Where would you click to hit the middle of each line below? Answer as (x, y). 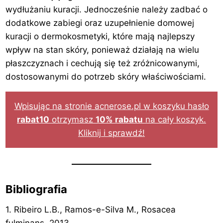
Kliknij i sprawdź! (111, 133)
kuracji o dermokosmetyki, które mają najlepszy (100, 37)
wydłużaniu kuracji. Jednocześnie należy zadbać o (107, 10)
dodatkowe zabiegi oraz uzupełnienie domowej (100, 23)
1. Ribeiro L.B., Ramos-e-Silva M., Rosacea (91, 210)
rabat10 (33, 120)
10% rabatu (119, 120)
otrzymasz (72, 120)
